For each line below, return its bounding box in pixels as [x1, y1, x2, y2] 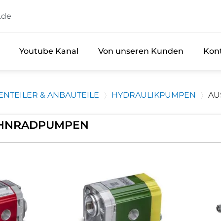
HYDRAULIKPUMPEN [111, 90, 196, 100]
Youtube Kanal [19, 46, 79, 56]
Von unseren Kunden [98, 46, 184, 56]
